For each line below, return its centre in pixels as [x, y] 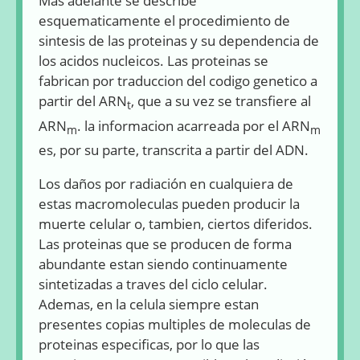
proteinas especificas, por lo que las [149, 344]
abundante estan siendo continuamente [163, 264]
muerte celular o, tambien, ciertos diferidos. [176, 223]
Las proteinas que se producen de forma [165, 243]
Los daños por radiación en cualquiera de [166, 183]
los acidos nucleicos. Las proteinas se [153, 61]
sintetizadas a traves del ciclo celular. [153, 284]
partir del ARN [83, 101]
